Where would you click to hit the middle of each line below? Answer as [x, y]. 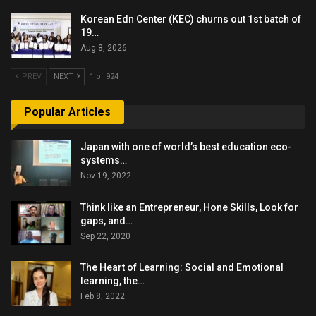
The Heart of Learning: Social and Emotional [182, 268]
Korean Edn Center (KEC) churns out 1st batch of [191, 19]
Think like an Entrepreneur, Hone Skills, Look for [189, 207]
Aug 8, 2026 [104, 48]
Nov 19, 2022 [106, 176]
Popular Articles [67, 111]
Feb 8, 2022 [103, 297]
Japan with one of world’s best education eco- [186, 147]
